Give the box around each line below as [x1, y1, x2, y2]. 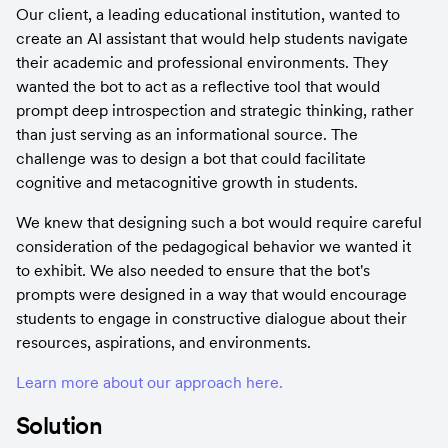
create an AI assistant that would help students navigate [16, 28, 408, 48]
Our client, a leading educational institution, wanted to [16, 4, 400, 24]
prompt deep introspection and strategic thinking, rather [16, 100, 414, 120]
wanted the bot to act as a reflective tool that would [16, 76, 380, 96]
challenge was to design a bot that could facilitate [16, 148, 366, 168]
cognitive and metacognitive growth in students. [16, 172, 358, 192]
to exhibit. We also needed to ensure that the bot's [16, 260, 370, 280]
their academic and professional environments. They [16, 52, 388, 72]
